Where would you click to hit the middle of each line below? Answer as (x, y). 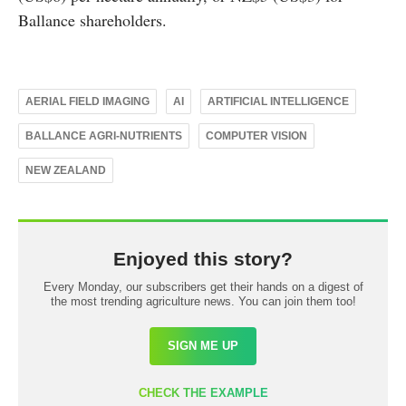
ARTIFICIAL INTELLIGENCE (278, 102)
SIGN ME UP (203, 346)
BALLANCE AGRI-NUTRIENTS (104, 136)
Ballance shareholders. (92, 20)
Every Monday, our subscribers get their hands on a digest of (203, 287)
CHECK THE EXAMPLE (203, 393)
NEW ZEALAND (66, 171)
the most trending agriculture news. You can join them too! (203, 302)
